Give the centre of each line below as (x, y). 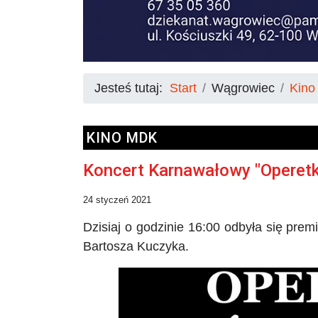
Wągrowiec (243, 88)
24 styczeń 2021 (117, 199)
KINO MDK (122, 137)
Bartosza (110, 246)
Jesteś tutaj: (132, 88)
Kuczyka (161, 246)
